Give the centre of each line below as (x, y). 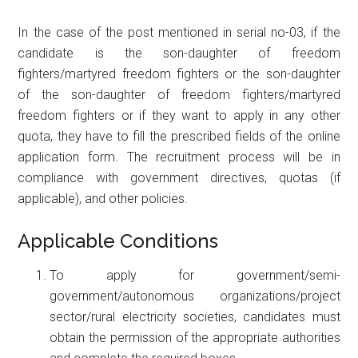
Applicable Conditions (118, 241)
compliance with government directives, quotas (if (179, 177)
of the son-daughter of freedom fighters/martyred (179, 94)
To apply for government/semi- (195, 275)
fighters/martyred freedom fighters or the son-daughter (179, 74)
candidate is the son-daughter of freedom (179, 53)
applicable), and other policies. (103, 198)
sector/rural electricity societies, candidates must (195, 316)
